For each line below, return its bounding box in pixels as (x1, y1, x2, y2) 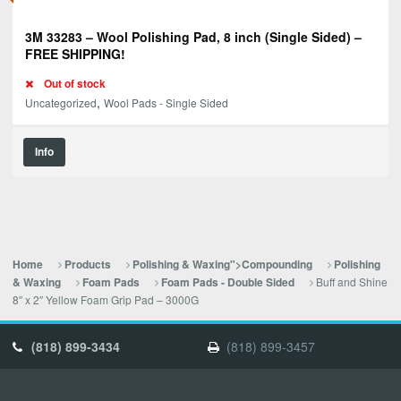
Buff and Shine (315, 274, 388, 290)
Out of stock (43, 76, 106, 92)
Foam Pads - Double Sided (160, 275, 294, 291)
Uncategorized (25, 95, 97, 111)
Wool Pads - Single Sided (104, 95, 228, 111)
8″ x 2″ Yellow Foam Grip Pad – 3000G (13, 292, 199, 308)
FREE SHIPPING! (25, 45, 125, 64)
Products (64, 257, 111, 273)
